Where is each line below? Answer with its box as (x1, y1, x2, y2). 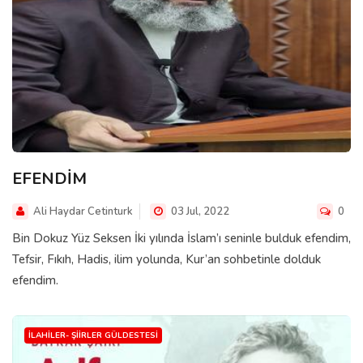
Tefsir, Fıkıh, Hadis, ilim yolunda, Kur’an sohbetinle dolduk (12, 250, 321, 267)
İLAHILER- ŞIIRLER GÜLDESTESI (28, 329, 158, 341)
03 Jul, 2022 (169, 203, 229, 219)
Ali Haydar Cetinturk (33, 203, 133, 219)
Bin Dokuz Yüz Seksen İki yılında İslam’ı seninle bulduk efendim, (12, 229, 351, 246)
